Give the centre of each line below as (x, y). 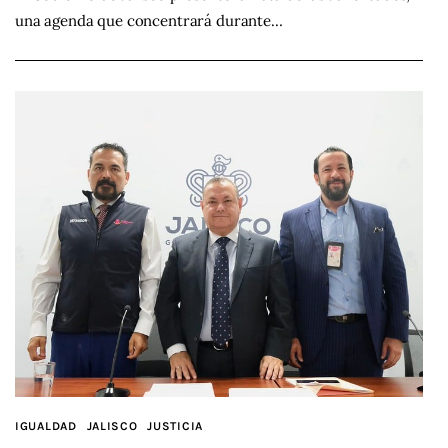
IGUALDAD (46, 426)
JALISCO (112, 426)
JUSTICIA (175, 426)
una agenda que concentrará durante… (149, 21)
